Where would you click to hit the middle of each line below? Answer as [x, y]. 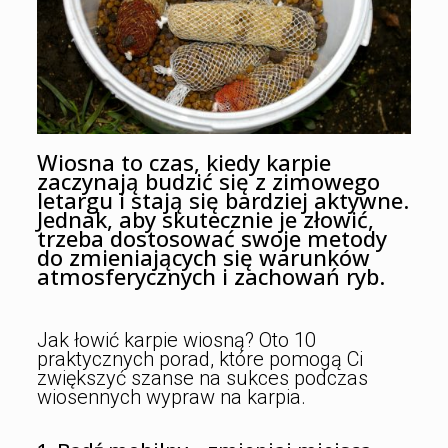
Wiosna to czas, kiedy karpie [183, 161]
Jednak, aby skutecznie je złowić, [205, 218]
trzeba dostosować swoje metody [211, 237]
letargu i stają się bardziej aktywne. [222, 199]
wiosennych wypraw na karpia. [171, 396]
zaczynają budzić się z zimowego [208, 180]
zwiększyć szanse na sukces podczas [202, 377]
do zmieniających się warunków [203, 256]
